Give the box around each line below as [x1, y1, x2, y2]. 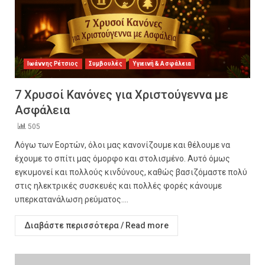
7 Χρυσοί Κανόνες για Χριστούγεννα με [15, 88, 228, 102]
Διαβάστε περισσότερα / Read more [24, 221, 169, 230]
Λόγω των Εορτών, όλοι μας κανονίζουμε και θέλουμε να [15, 140, 230, 150]
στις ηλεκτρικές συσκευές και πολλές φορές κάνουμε [15, 181, 222, 190]
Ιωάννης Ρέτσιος [27, 60, 79, 67]
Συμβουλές [88, 60, 123, 67]
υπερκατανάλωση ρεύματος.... [15, 195, 128, 204]
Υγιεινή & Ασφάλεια [132, 60, 192, 67]
